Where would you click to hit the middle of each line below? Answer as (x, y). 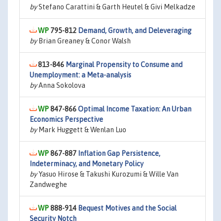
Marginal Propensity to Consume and (124, 65)
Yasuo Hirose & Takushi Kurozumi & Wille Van (108, 174)
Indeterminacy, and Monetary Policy (87, 164)
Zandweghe (48, 184)
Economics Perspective (66, 119)
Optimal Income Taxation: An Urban (135, 109)
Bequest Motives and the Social (127, 208)
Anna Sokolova (61, 85)
